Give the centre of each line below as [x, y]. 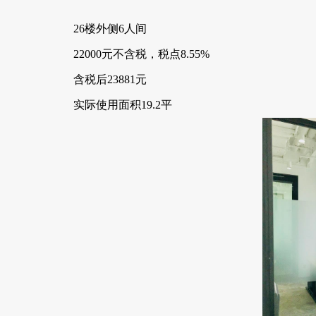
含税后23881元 [110, 79]
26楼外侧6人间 [110, 29]
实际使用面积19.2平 [123, 105]
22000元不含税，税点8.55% [141, 54]
